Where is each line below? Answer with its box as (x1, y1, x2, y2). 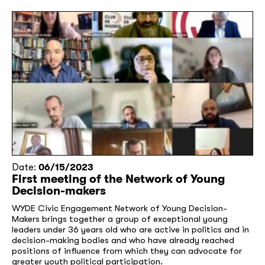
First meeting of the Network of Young (12, 172, 225, 186)
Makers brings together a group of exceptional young (12, 214, 228, 225)
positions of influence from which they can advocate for (12, 245, 242, 257)
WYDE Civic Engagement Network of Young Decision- (12, 203, 227, 214)
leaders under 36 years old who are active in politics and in (12, 224, 249, 235)
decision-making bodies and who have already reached (12, 235, 234, 246)
